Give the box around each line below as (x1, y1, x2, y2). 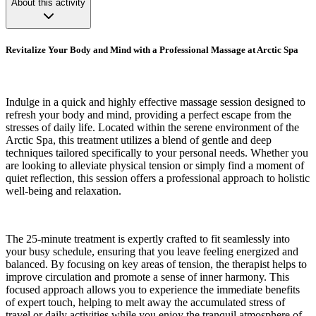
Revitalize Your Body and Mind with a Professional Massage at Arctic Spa (6, 44, 298, 56)
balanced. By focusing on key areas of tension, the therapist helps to (6, 257, 307, 270)
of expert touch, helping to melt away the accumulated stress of (6, 296, 285, 308)
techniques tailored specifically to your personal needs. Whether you (6, 146, 308, 159)
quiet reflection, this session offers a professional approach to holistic (6, 171, 310, 184)
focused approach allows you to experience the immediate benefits (6, 283, 300, 296)
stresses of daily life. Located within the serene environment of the (6, 121, 299, 133)
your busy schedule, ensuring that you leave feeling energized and (6, 245, 298, 257)
